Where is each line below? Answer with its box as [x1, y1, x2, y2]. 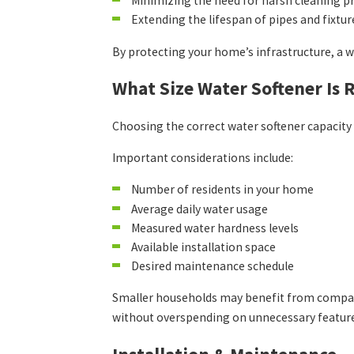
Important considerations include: [112, 150, 294, 166]
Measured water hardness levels [130, 220, 299, 235]
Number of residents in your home [130, 182, 314, 198]
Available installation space [130, 239, 276, 254]
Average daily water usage [130, 201, 268, 217]
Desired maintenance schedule [130, 258, 294, 273]
